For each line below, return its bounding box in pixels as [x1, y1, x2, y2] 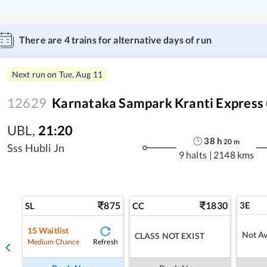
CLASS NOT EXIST [134, 231, 204, 241]
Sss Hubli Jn [7, 141, 64, 154]
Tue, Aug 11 [58, 69, 103, 80]
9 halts [178, 149, 207, 161]
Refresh [92, 237, 118, 247]
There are [19, 34, 64, 46]
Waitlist [39, 225, 69, 236]
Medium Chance [27, 237, 80, 247]
